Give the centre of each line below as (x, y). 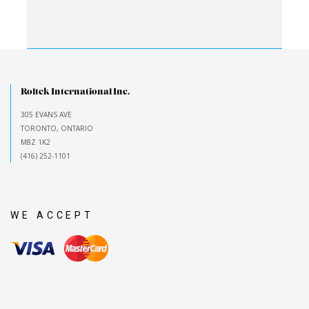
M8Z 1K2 (36, 142)
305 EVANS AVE (46, 114)
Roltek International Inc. (75, 92)
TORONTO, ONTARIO (57, 128)
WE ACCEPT (52, 215)
